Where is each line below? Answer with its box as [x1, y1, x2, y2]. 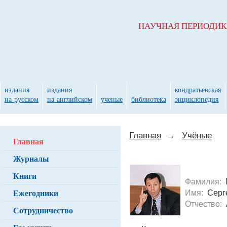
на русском [5, 94, 39, 104]
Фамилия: [185, 176, 222, 186]
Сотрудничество [13, 204, 73, 216]
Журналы [13, 153, 49, 164]
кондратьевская [175, 85, 221, 94]
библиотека [131, 94, 166, 104]
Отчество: [185, 199, 222, 208]
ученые [101, 94, 123, 104]
